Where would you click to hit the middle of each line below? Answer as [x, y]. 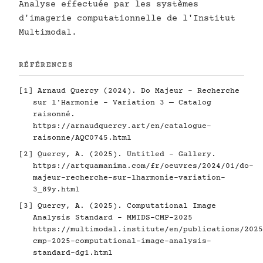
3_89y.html [56, 190]
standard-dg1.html [73, 253]
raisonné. [54, 114]
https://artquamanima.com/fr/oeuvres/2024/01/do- [143, 166]
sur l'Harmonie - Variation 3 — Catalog [122, 103]
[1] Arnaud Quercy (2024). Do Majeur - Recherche [129, 91]
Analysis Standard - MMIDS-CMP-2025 [113, 218]
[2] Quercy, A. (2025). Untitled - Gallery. [117, 154]
